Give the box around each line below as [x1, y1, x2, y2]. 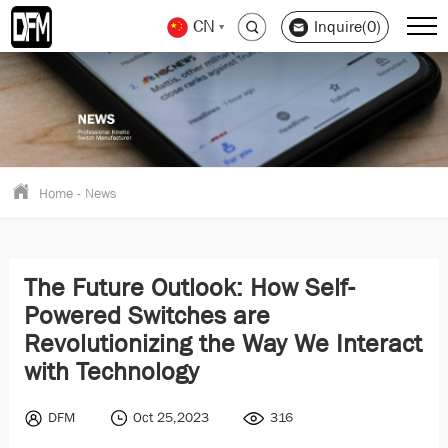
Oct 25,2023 [132, 407, 213, 426]
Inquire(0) [313, 15, 381, 37]
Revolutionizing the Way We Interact [23, 326, 422, 360]
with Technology [23, 354, 199, 388]
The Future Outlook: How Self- [23, 270, 355, 304]
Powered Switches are [23, 298, 270, 332]
